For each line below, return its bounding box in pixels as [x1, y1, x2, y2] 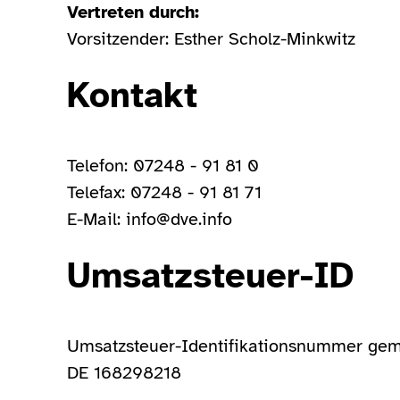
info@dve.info [126, 208, 232, 230]
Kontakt [67, 73, 197, 118]
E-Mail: [67, 208, 126, 230]
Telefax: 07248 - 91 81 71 [67, 181, 262, 204]
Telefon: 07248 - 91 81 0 [67, 154, 259, 177]
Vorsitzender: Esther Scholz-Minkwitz [67, 28, 355, 50]
